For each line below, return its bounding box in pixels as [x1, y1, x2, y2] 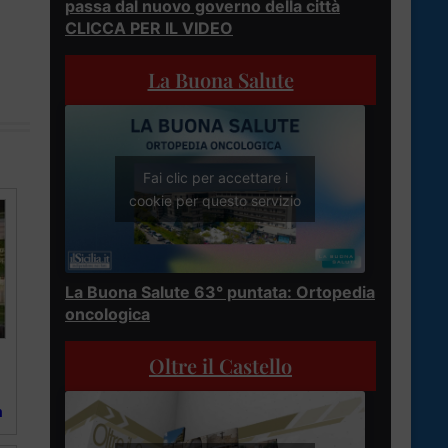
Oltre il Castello [149, 352, 292, 380]
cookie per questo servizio [129, 192, 301, 210]
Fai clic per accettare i [142, 169, 288, 187]
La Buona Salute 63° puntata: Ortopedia [65, 282, 375, 303]
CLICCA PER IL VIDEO [65, 17, 233, 38]
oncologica [65, 304, 150, 325]
